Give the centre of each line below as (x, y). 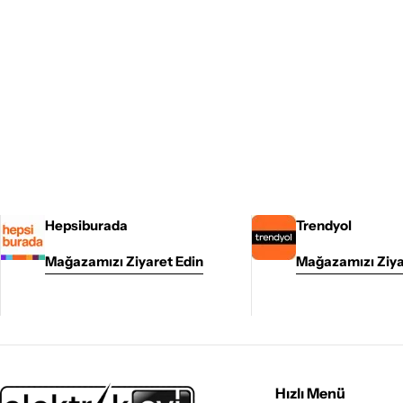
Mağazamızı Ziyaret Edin (124, 261)
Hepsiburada (86, 225)
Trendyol (323, 225)
